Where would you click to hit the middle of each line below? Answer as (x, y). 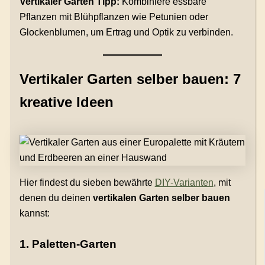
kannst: (34, 213)
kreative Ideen (66, 102)
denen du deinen (56, 198)
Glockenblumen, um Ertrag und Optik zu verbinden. (126, 32)
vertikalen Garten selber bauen (161, 198)
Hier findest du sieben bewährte (87, 182)
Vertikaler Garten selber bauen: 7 (130, 79)
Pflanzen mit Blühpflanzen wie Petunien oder (114, 17)
